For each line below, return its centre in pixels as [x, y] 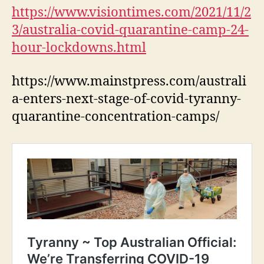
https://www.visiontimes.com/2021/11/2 [131, 12]
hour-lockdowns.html [79, 47]
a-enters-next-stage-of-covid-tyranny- [126, 99]
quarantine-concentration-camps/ [115, 117]
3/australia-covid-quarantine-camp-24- [130, 30]
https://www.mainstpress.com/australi [129, 81]
